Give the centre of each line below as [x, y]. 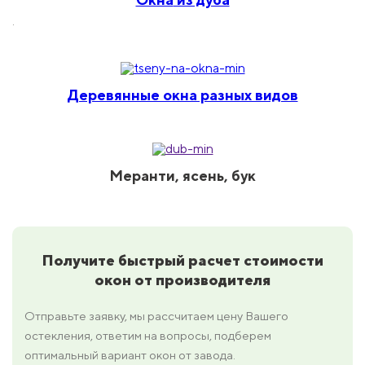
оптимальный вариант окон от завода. [130, 355]
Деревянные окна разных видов [182, 95]
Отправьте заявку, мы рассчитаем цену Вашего [156, 316]
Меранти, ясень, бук [182, 176]
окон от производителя [182, 280]
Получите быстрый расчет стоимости [182, 261]
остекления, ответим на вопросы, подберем [148, 336]
